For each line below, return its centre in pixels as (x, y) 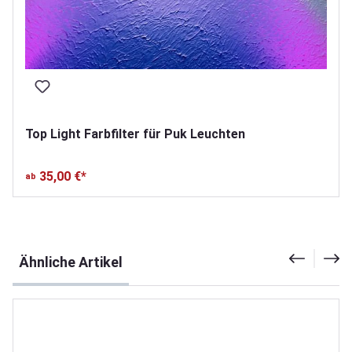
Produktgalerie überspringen (90, 247)
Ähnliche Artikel (71, 262)
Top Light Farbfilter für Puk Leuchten (135, 134)
